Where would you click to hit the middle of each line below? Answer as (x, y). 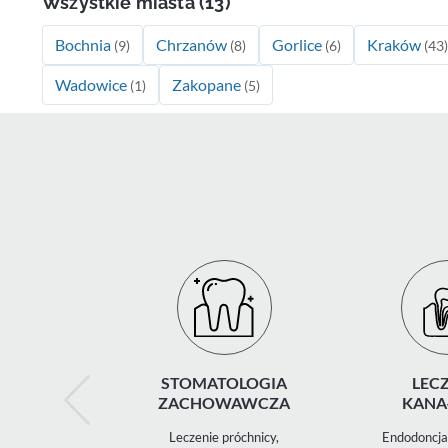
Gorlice (298, 44)
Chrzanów (193, 44)
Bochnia (84, 44)
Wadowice (92, 84)
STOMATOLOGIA (224, 382)
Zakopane (208, 84)
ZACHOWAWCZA (224, 402)
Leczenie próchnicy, (224, 436)
